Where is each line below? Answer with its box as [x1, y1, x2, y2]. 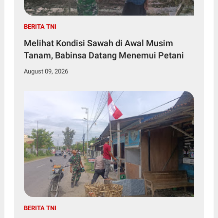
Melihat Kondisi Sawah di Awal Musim [23, 37, 173, 48]
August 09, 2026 [23, 67, 68, 75]
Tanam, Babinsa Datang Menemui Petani [23, 50, 184, 60]
